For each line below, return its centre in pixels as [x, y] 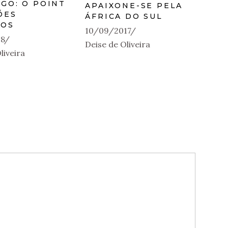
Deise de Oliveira [118, 44]
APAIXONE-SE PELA [134, 6]
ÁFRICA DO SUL [124, 16]
